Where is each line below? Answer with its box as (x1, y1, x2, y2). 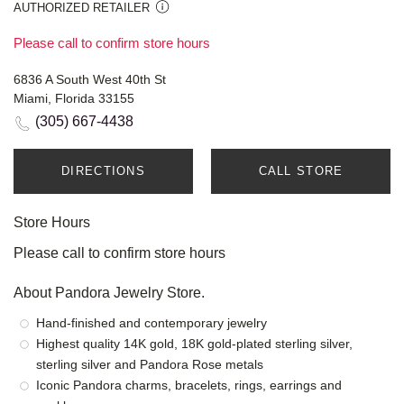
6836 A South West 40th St (14, 72, 166, 87)
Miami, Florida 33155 (14, 91, 134, 106)
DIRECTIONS (61, 164, 145, 179)
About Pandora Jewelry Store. (14, 285, 205, 301)
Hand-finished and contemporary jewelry (36, 316, 267, 331)
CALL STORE (258, 164, 344, 179)
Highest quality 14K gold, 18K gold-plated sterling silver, (36, 336, 353, 352)
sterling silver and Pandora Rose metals (36, 357, 263, 372)
